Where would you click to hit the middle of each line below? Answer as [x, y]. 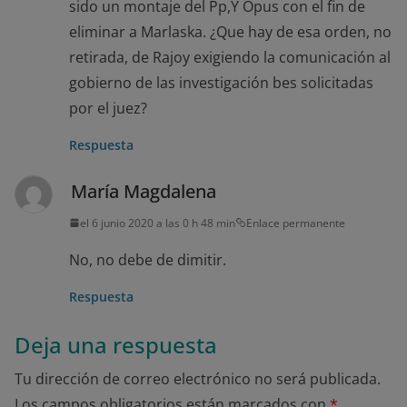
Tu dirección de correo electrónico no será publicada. [198, 378]
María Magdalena [144, 191]
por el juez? [108, 108]
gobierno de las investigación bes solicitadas [221, 82]
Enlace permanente [296, 223]
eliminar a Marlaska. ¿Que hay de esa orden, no [230, 31]
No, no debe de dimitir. [148, 259]
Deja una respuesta [116, 344]
